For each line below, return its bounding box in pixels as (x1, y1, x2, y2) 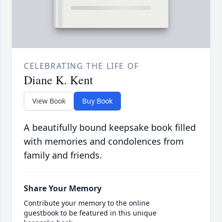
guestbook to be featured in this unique (24, 208, 157, 218)
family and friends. (24, 149, 102, 162)
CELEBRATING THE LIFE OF (24, 60, 139, 72)
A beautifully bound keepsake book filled (24, 121, 196, 134)
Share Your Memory (24, 183, 102, 194)
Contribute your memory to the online (24, 198, 150, 208)
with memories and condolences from (24, 135, 184, 148)
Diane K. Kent (24, 72, 93, 88)
